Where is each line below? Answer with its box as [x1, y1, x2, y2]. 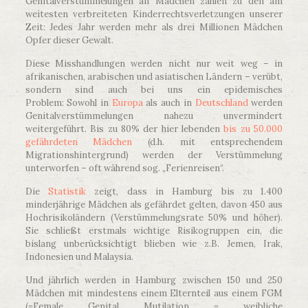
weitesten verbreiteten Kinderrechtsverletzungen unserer [25, 8, 283, 21]
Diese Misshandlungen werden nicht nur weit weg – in [25, 58, 283, 70]
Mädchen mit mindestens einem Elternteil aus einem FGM [25, 287, 283, 300]
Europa [111, 97, 143, 109]
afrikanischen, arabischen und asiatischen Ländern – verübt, [25, 71, 283, 83]
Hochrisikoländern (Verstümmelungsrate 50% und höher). [25, 212, 283, 224]
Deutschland [195, 97, 248, 109]
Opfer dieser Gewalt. [25, 34, 113, 47]
